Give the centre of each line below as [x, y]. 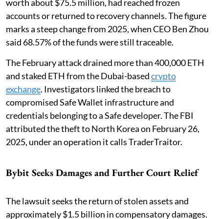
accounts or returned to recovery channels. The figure [106, 15]
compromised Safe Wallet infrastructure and [90, 102]
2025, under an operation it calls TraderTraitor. [94, 142]
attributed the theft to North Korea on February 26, [103, 128]
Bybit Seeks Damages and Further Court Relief [102, 172]
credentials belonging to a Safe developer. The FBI [100, 115]
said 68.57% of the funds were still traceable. [90, 42]
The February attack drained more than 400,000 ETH [105, 62]
